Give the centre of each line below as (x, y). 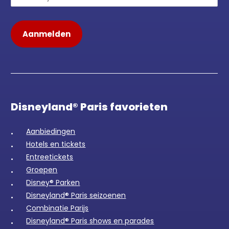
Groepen (42, 170)
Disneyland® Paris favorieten (89, 107)
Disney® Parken (53, 183)
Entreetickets (50, 157)
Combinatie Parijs (58, 208)
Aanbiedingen (51, 132)
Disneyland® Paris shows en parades (90, 221)
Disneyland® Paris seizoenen (76, 196)
